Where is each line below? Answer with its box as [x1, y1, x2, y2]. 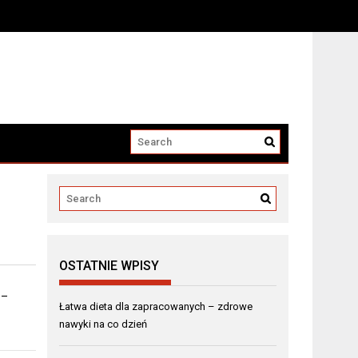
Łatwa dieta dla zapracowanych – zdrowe [59, 300, 253, 312]
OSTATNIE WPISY [59, 258, 160, 273]
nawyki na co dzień [59, 318, 148, 330]
